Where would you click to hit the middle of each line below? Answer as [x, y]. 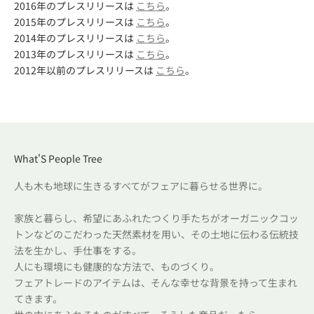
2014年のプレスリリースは [75, 38]
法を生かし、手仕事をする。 [78, 250]
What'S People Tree [58, 158]
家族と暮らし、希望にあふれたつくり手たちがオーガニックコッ [156, 218]
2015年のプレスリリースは [75, 22]
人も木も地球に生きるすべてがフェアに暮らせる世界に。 [141, 186]
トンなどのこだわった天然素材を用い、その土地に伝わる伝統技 [156, 234]
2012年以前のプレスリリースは [85, 70]
